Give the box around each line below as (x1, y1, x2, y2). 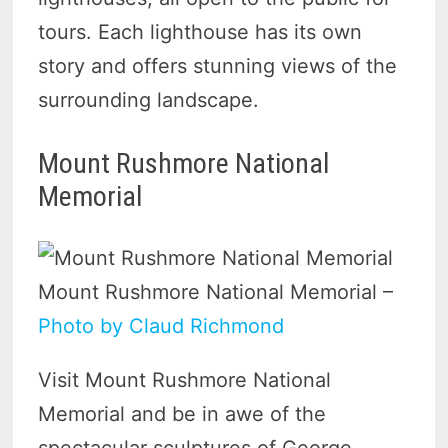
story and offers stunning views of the (38, 54, 398, 79)
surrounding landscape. (38, 88, 266, 113)
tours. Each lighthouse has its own (38, 20, 363, 45)
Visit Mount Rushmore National (38, 368, 332, 393)
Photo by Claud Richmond (38, 314, 285, 339)
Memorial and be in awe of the (38, 402, 327, 427)
